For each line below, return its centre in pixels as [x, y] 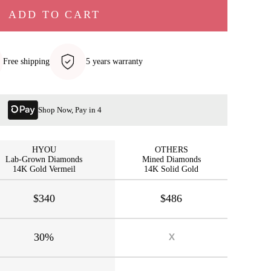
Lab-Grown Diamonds [44, 159]
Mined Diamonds [171, 159]
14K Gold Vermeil [44, 169]
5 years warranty [114, 61]
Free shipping [26, 61]
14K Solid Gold [171, 169]
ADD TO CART [54, 15]
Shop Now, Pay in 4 [70, 110]
